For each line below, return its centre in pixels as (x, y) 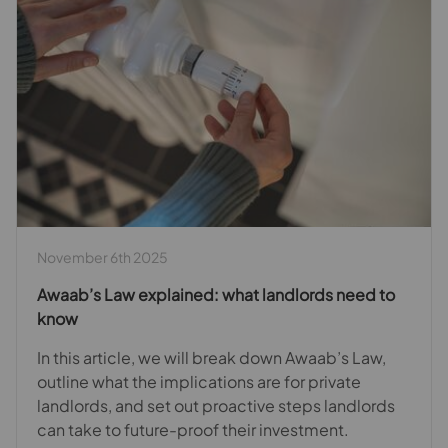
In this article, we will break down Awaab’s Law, (211, 357)
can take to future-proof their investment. (193, 429)
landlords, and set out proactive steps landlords (216, 405)
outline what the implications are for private (199, 381)
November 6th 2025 (102, 256)
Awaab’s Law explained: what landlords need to (216, 294)
